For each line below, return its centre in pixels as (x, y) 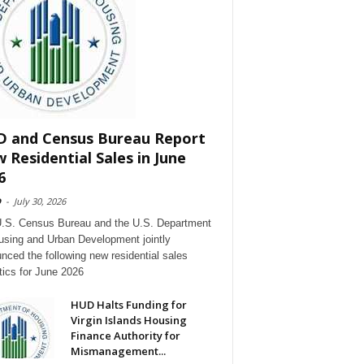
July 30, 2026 (39, 201)
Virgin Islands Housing (128, 321)
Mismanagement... (118, 351)
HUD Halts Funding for (128, 305)
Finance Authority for (125, 336)
